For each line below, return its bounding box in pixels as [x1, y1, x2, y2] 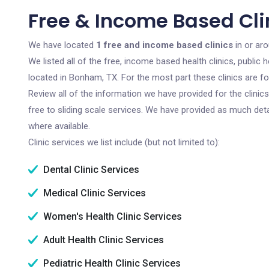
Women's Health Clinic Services [41, 211, 182, 222]
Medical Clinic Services [41, 187, 146, 199]
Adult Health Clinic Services [41, 234, 164, 246]
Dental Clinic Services [41, 164, 139, 175]
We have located [28, 40, 96, 50]
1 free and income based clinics [96, 40, 233, 50]
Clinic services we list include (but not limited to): [28, 137, 220, 148]
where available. [28, 121, 90, 131]
